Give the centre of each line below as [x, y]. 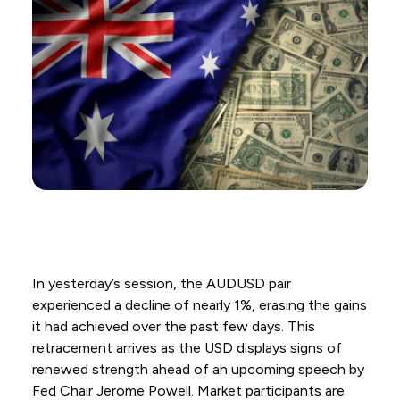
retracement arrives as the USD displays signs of [187, 348]
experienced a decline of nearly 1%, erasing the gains [199, 305]
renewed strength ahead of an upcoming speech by [198, 370]
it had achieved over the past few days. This [173, 327]
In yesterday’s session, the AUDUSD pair [161, 284]
